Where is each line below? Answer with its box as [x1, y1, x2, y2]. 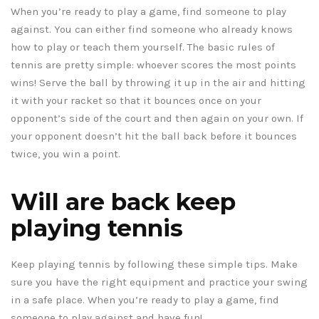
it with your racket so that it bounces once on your [11, 94, 261, 108]
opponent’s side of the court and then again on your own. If [11, 112, 303, 125]
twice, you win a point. [11, 147, 120, 161]
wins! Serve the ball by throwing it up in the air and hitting [11, 76, 305, 90]
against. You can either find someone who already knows [11, 23, 293, 36]
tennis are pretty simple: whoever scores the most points [11, 58, 296, 72]
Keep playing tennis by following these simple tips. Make [11, 258, 298, 271]
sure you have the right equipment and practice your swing [11, 276, 308, 289]
